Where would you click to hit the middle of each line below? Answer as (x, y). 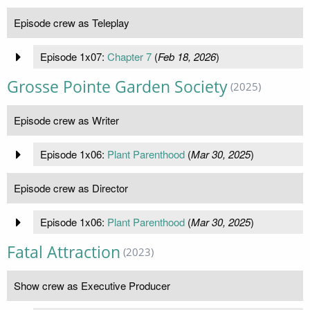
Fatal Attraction (64, 253)
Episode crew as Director (71, 188)
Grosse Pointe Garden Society (117, 87)
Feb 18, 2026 (186, 57)
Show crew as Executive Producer (92, 286)
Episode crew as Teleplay (72, 23)
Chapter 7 (129, 57)
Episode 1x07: (73, 57)
